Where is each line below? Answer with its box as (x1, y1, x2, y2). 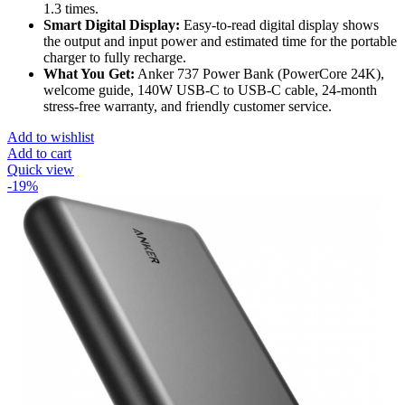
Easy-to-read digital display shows (180, 16, 379, 33)
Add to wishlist (7, 128, 94, 145)
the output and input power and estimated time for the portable (43, 33, 397, 49)
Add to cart (7, 145, 71, 161)
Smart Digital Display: (43, 16, 180, 33)
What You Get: (43, 65, 135, 81)
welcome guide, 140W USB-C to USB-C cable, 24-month (43, 81, 377, 98)
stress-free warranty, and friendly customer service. (43, 98, 332, 114)
